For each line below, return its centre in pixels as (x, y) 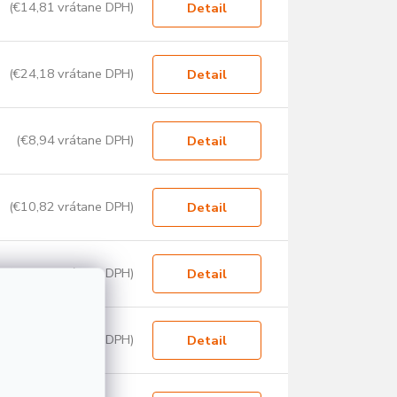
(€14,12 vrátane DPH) (71, 340)
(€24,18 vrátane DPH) (71, 74)
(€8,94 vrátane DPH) (75, 140)
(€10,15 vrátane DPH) (71, 273)
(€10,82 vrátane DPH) (71, 207)
